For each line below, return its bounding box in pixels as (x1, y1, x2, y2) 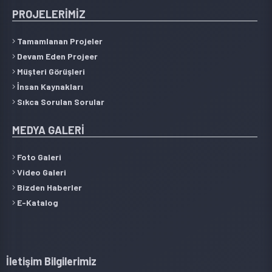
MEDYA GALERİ (12, 123, 84, 137)
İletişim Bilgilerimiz (6, 254, 97, 268)
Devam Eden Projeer (15, 50, 98, 61)
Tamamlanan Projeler (15, 35, 103, 46)
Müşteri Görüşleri (15, 66, 85, 76)
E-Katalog (15, 197, 58, 208)
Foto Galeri (15, 151, 61, 162)
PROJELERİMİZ (12, 7, 86, 21)
